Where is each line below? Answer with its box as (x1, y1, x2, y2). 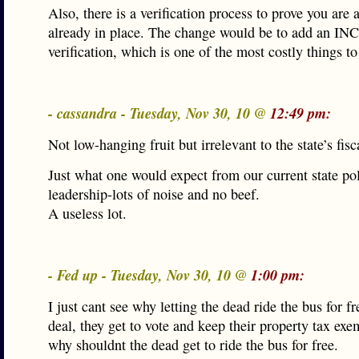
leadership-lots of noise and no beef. (48, 184, 260, 204)
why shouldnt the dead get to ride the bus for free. (48, 335, 338, 354)
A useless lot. (48, 204, 127, 223)
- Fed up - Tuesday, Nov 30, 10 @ (48, 264, 251, 285)
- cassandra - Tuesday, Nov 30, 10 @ (48, 103, 270, 123)
